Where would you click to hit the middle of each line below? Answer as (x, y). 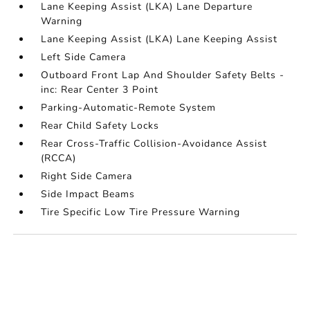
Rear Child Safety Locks (100, 126)
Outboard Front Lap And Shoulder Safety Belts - (163, 75)
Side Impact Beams (88, 194)
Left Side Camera (84, 57)
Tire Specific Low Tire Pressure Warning (141, 212)
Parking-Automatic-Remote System (129, 108)
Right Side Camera (87, 176)
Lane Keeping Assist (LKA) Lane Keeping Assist (159, 39)
